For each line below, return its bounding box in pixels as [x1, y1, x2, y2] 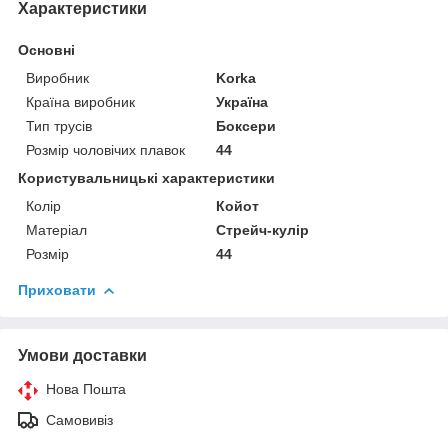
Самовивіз [46, 411, 113, 428]
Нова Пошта [46, 380, 126, 397]
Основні [18, 41, 75, 58]
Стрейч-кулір [216, 221, 310, 238]
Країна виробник [26, 93, 135, 110]
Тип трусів [26, 117, 92, 134]
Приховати [18, 281, 96, 298]
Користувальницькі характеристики [18, 169, 275, 186]
